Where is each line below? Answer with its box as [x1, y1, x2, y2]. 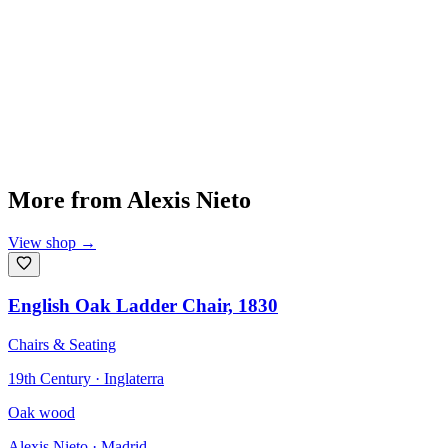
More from [8, 186, 122, 213]
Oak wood [8, 404, 75, 422]
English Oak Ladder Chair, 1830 [8, 295, 278, 317]
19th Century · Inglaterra [8, 370, 164, 388]
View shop [8, 233, 76, 251]
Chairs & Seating [8, 336, 116, 354]
